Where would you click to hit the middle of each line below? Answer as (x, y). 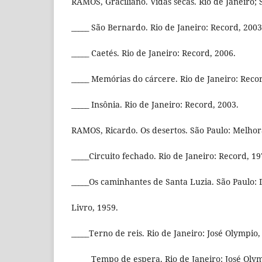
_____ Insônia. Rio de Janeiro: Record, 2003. (155, 105)
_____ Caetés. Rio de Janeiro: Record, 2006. (154, 53)
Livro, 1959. (95, 208)
